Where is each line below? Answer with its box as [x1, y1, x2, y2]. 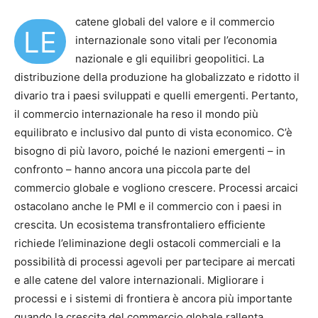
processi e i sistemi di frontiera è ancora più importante [14, 291, 292, 305]
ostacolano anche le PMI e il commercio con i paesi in [14, 199, 282, 213]
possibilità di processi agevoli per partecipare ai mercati [14, 254, 295, 268]
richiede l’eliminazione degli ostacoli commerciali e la [14, 236, 280, 250]
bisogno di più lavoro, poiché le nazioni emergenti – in [14, 143, 285, 158]
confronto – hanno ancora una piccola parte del [14, 162, 251, 176]
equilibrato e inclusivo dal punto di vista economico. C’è [14, 125, 292, 139]
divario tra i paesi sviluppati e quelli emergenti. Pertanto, [14, 88, 298, 102]
